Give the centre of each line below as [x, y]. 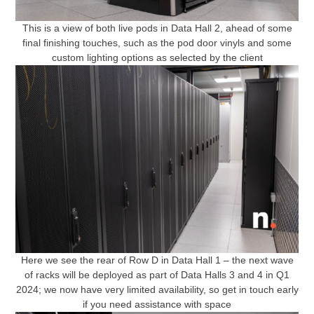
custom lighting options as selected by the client [157, 57]
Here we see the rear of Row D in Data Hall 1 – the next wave [157, 260]
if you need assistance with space [157, 305]
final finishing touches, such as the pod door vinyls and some [157, 42]
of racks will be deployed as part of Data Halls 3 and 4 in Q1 [157, 275]
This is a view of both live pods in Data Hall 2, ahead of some [157, 28]
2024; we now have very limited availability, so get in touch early [157, 290]
